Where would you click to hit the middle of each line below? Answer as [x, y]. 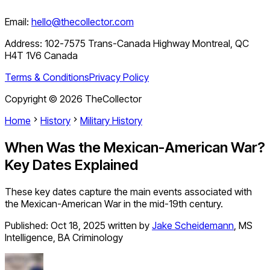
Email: [17, 22]
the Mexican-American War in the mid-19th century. [114, 204]
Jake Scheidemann [193, 226]
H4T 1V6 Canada [41, 56]
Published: [28, 226]
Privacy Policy [119, 77]
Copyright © [32, 99]
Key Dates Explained [71, 165]
